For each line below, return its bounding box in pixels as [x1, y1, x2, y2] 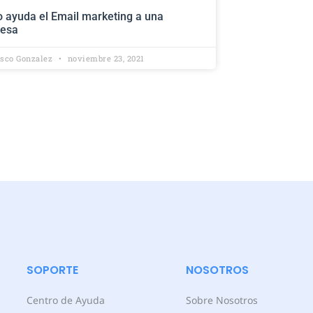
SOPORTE [27, 261, 78, 278]
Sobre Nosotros [186, 293, 258, 307]
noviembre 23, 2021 [65, 52, 145, 64]
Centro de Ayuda [27, 293, 105, 307]
